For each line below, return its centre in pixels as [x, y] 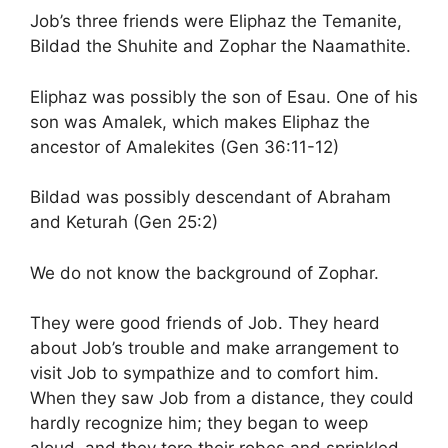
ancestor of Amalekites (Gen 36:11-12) [184, 146]
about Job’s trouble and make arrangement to [214, 348]
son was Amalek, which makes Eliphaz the [200, 121]
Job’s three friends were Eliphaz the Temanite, [216, 21]
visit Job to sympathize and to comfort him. [204, 373]
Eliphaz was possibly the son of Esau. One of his [224, 96]
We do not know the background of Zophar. [204, 272]
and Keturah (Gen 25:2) [124, 222]
